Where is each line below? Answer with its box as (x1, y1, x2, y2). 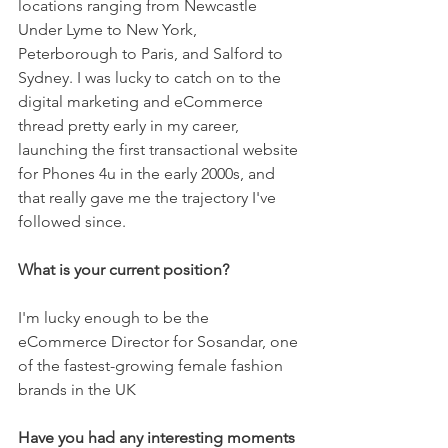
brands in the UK (18, 380, 136, 399)
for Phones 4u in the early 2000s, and (18, 164, 279, 183)
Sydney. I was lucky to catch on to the (18, 68, 285, 87)
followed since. (18, 212, 126, 231)
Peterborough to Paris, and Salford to (18, 44, 287, 63)
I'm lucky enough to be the (18, 308, 213, 327)
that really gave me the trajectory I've (18, 188, 280, 207)
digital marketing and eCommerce (18, 92, 267, 111)
